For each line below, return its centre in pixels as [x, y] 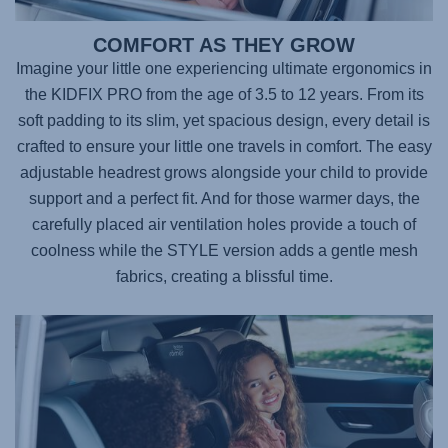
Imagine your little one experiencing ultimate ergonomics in [224, 69]
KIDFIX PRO [96, 95]
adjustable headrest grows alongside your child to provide [224, 173]
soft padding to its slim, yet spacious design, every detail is [224, 121]
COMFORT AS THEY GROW [224, 45]
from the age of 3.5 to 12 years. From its [282, 95]
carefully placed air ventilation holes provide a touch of [224, 225]
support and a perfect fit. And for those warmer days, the [224, 199]
